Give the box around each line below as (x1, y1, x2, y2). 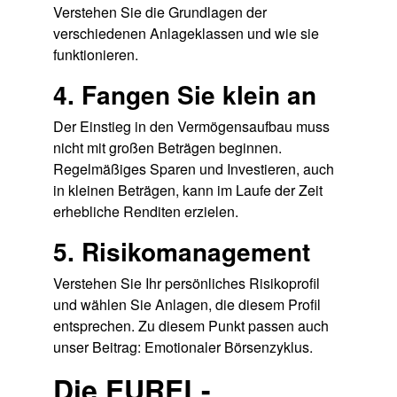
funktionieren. (52, 44, 138, 66)
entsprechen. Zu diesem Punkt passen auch (52, 315, 329, 337)
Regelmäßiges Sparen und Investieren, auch (52, 159, 334, 180)
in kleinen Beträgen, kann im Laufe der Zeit (52, 180, 323, 201)
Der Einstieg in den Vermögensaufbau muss (52, 116, 330, 137)
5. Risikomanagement (52, 233, 310, 270)
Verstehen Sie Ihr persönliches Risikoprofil (52, 273, 320, 294)
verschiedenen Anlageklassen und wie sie (52, 23, 319, 44)
